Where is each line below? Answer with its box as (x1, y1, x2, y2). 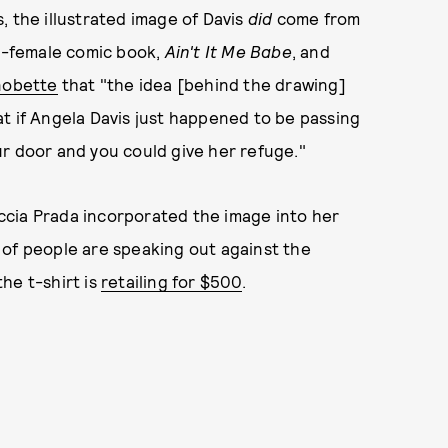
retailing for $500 (101, 271, 242, 291)
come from (272, 8, 361, 28)
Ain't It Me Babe (164, 41, 292, 61)
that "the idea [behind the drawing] (57, 74, 346, 94)
